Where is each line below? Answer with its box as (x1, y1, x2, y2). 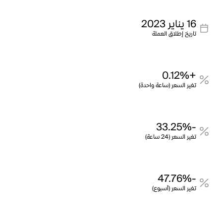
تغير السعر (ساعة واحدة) (139, 80, 196, 91)
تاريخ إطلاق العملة (152, 29, 196, 39)
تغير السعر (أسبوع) (152, 183, 196, 194)
